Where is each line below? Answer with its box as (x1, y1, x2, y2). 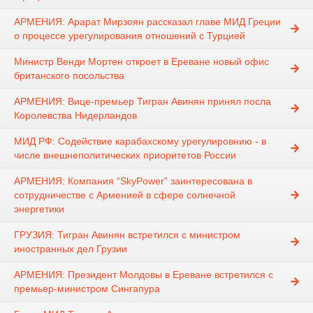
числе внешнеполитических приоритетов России (14, 150, 236, 161)
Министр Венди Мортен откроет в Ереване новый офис (14, 56, 269, 68)
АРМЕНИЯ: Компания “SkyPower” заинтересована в (14, 175, 252, 187)
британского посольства (14, 70, 124, 82)
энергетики (14, 203, 64, 215)
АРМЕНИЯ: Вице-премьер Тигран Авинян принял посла (14, 96, 271, 108)
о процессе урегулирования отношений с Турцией (14, 30, 245, 42)
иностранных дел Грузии (14, 243, 127, 255)
